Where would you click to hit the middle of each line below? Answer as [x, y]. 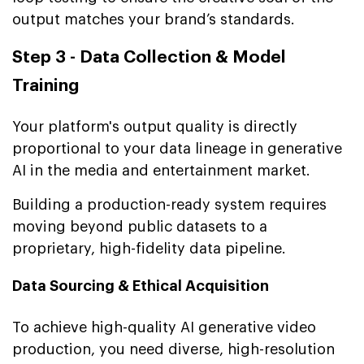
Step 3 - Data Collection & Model [149, 57]
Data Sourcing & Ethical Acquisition [141, 286]
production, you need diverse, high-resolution [173, 349]
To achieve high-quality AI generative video [164, 327]
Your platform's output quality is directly [155, 126]
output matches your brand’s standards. [154, 19]
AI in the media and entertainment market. [161, 170]
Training [45, 85]
